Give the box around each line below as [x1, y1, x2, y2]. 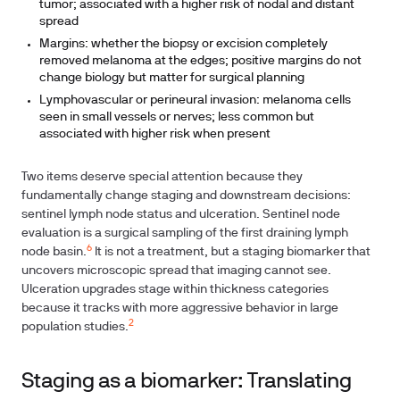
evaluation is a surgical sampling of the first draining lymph [21, 228, 348, 239]
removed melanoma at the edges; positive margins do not [39, 55, 362, 67]
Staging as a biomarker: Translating [21, 372, 352, 392]
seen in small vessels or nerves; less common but [39, 112, 314, 123]
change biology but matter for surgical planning [39, 72, 304, 84]
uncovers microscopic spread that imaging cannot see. [21, 265, 331, 277]
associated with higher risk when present [39, 129, 271, 140]
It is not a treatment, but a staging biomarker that [92, 246, 371, 258]
